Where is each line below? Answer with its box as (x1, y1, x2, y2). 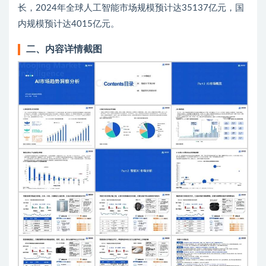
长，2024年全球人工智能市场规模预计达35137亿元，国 (18, 4, 244, 13)
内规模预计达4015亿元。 (18, 20, 119, 29)
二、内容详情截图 (26, 45, 102, 55)
